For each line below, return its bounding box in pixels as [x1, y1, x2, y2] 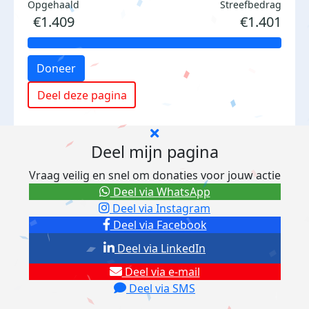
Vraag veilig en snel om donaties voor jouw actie [28, 168, 281, 183]
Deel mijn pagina [90, 141, 219, 163]
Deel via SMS [126, 281, 195, 296]
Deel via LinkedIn [114, 241, 206, 256]
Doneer [37, 61, 76, 76]
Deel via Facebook [110, 217, 207, 232]
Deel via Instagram [110, 201, 210, 216]
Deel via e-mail [121, 264, 200, 279]
